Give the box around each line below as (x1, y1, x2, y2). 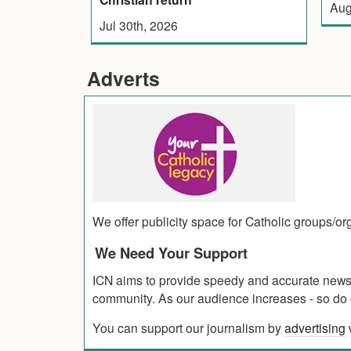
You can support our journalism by (92, 318, 284, 336)
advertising (284, 318, 346, 336)
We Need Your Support (95, 241, 248, 263)
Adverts (87, 63, 160, 92)
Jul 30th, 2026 (99, 16, 178, 34)
